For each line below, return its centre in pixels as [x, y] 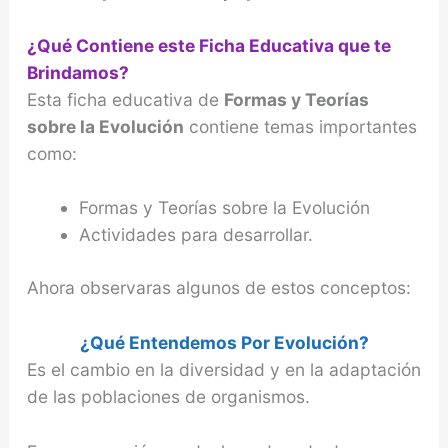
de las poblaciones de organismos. [168, 397]
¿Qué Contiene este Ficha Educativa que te [208, 45]
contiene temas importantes [300, 126]
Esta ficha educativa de [125, 99]
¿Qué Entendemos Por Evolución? [224, 343]
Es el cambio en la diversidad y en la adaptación [223, 370]
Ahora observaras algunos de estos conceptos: [218, 288]
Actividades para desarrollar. [195, 235]
